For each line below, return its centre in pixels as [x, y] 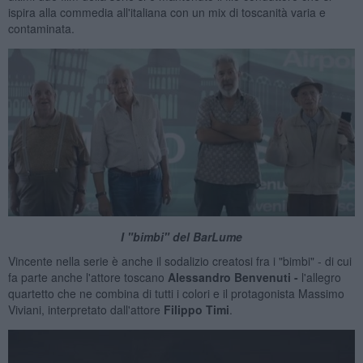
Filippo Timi [196, 310]
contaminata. [41, 29]
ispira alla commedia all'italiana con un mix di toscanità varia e [167, 13]
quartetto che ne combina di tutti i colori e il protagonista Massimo [176, 294]
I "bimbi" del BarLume [181, 237]
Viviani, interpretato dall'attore [85, 310]
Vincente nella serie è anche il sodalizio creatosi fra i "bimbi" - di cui [179, 261]
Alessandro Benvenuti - [233, 278]
